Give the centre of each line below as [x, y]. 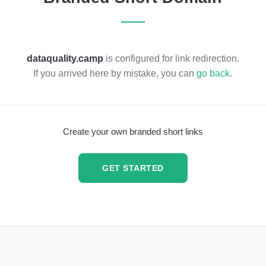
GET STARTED [133, 168]
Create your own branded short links [133, 132]
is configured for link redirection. [171, 58]
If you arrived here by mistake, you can [115, 73]
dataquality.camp [65, 58]
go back [213, 73]
